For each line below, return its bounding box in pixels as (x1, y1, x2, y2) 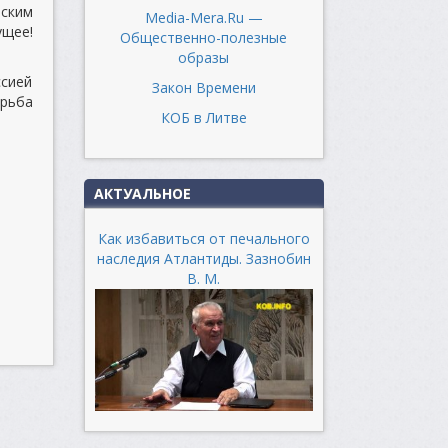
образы (178, 47, 229, 67)
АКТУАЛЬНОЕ (93, 183, 191, 203)
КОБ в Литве (160, 107, 247, 127)
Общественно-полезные (120, 27, 287, 47)
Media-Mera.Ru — (144, 7, 263, 27)
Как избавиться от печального (97, 228, 310, 248)
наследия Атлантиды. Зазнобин (96, 248, 311, 268)
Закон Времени (151, 77, 256, 97)
